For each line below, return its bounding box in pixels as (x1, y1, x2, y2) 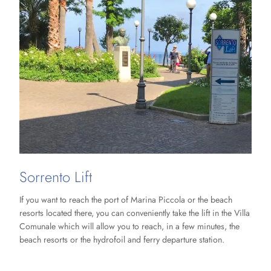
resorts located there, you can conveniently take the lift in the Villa (19, 207, 250, 220)
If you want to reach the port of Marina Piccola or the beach (19, 194, 232, 206)
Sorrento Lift (19, 166, 92, 188)
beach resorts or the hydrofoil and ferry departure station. (19, 233, 224, 246)
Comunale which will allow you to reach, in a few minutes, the (19, 220, 240, 233)
